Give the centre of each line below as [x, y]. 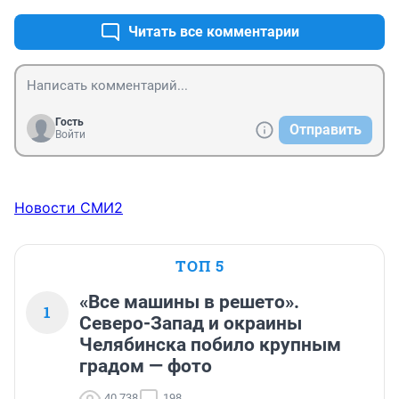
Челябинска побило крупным [210, 345]
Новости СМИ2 [69, 208]
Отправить [326, 130]
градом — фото [146, 366]
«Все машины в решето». [189, 302]
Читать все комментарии [214, 32]
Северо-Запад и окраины [191, 324]
